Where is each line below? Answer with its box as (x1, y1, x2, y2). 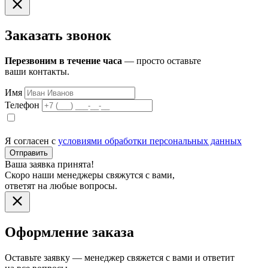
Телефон (5, 100, 42, 111)
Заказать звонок (5, 28, 111, 44)
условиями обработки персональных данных (58, 136, 242, 147)
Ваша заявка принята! (5, 159, 94, 170)
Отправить (10, 148, 48, 158)
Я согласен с (5, 136, 58, 147)
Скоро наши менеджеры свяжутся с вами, (5, 170, 175, 181)
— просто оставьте (122, 56, 201, 66)
